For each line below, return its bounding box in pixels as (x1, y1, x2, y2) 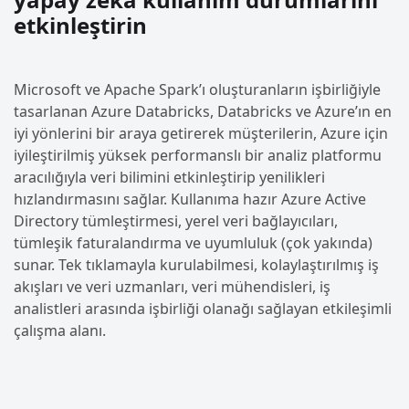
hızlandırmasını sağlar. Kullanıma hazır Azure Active (14, 189, 366, 210)
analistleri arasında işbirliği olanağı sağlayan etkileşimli (14, 299, 392, 320)
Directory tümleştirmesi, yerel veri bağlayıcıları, (14, 211, 338, 232)
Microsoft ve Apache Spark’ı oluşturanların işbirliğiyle (14, 79, 381, 100)
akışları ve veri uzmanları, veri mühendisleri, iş (14, 277, 330, 298)
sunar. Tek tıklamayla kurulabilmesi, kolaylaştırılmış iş (14, 255, 379, 276)
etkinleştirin (14, 9, 147, 40)
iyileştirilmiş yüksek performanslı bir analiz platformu (14, 145, 382, 166)
